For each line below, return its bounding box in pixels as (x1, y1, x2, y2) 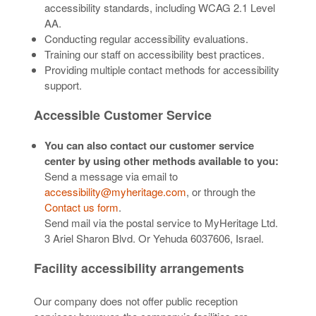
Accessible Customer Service (34, 106, 212, 124)
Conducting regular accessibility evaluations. (44, 31, 248, 46)
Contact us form (44, 200, 119, 214)
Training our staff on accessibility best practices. (44, 47, 265, 61)
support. (44, 78, 82, 92)
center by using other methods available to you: (44, 153, 279, 169)
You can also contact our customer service (44, 138, 254, 153)
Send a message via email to (44, 169, 178, 183)
